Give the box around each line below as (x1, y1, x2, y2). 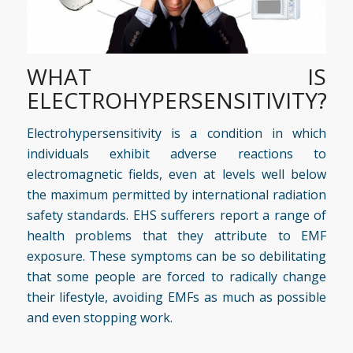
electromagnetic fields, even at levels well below (26, 165, 327, 183)
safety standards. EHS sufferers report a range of (26, 206, 327, 224)
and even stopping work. (26, 308, 173, 326)
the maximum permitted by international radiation (26, 185, 327, 203)
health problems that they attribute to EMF (26, 226, 327, 244)
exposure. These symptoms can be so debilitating (26, 247, 327, 265)
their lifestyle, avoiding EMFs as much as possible (26, 288, 327, 306)
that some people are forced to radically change (26, 267, 327, 285)
